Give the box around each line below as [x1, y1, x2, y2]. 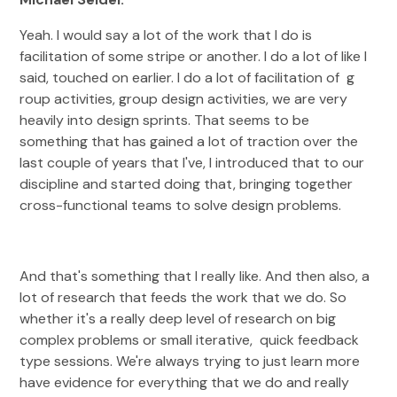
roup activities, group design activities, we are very [19, 90, 348, 108]
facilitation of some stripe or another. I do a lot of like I [19, 47, 368, 66]
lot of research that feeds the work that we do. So [19, 288, 347, 307]
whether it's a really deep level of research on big [19, 309, 337, 328]
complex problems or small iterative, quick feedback [19, 331, 360, 349]
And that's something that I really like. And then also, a [19, 267, 370, 285]
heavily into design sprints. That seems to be [19, 111, 310, 129]
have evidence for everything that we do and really [19, 373, 350, 392]
